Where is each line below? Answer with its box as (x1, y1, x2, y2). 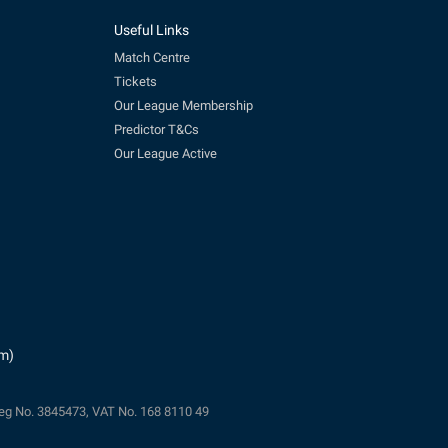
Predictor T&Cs (113, 121, 199, 137)
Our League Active (113, 145, 217, 161)
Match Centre (113, 49, 190, 65)
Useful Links (113, 21, 189, 39)
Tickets (113, 73, 157, 89)
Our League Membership (113, 97, 253, 113)
